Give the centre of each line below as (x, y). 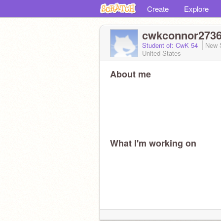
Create (158, 9)
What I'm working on (153, 143)
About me (130, 74)
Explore (196, 9)
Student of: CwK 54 (171, 45)
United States (162, 53)
